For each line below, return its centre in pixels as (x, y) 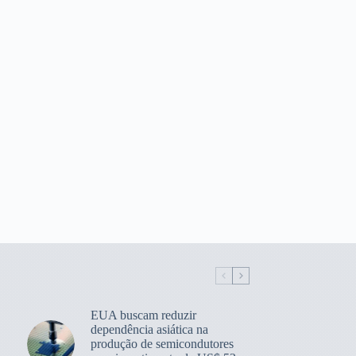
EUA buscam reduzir (143, 315)
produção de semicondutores (162, 343)
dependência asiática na (149, 329)
